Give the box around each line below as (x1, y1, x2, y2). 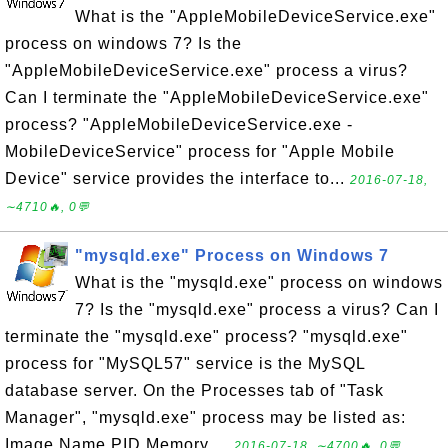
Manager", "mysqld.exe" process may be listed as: (5, 409, 406, 426)
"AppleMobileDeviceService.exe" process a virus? (5, 62, 408, 79)
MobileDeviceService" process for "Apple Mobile (5, 143, 395, 160)
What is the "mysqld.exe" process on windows (75, 274, 443, 291)
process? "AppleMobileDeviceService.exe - (5, 116, 353, 133)
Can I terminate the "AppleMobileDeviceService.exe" (5, 89, 429, 106)
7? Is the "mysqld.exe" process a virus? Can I (75, 301, 439, 318)
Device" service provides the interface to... (5, 170, 350, 187)
